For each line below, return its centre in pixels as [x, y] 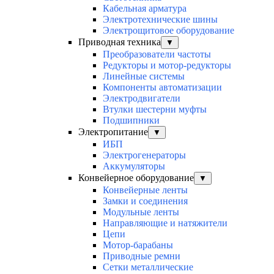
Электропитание [113, 131]
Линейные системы [144, 76]
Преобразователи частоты [157, 54]
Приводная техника [120, 42]
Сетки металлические [148, 267]
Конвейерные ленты [145, 190]
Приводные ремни [142, 256]
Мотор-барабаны [138, 245]
